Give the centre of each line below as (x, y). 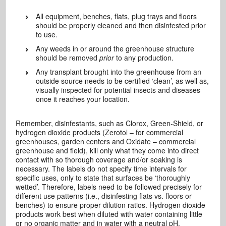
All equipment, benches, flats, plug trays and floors (117, 16)
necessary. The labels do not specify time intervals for (101, 168)
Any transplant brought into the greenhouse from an (119, 72)
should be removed (68, 58)
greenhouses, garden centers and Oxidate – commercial (106, 141)
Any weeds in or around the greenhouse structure (115, 48)
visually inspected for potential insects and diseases (118, 90)
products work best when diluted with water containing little (109, 214)
